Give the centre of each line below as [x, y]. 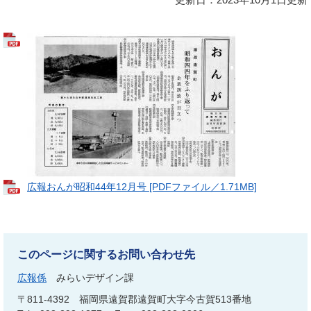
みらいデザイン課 [95, 278]
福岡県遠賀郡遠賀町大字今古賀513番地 [165, 300]
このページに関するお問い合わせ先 [106, 255]
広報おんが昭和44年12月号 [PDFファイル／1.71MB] [142, 187]
